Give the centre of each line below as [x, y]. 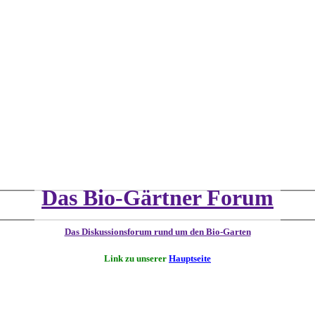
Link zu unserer [136, 259]
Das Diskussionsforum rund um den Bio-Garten [157, 232]
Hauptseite [190, 259]
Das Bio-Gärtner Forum [157, 197]
